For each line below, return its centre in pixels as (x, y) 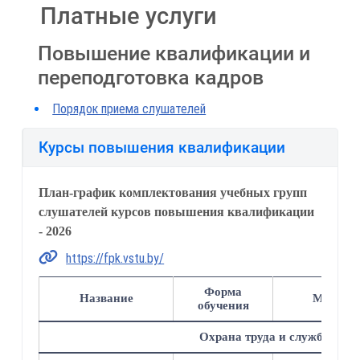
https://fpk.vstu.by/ (115, 258)
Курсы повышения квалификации (162, 148)
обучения (223, 305)
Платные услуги (129, 16)
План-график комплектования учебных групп (173, 193)
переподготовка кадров (151, 77)
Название (106, 298)
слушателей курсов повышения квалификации (177, 212)
